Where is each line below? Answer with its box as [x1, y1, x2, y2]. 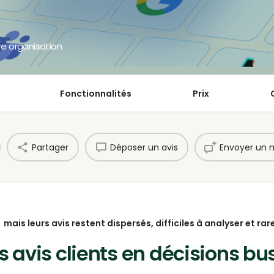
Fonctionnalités [59, 87, 131, 100]
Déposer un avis [110, 141, 178, 154]
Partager [32, 141, 68, 154]
